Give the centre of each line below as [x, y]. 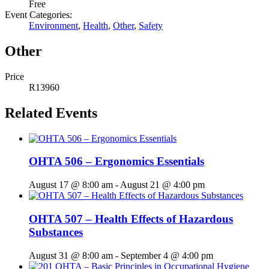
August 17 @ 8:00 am [71, 185]
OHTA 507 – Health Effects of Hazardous [131, 219]
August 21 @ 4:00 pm [162, 185]
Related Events [51, 113]
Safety [151, 26]
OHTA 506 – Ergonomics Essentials [116, 162]
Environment [53, 26]
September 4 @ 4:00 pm [167, 255]
